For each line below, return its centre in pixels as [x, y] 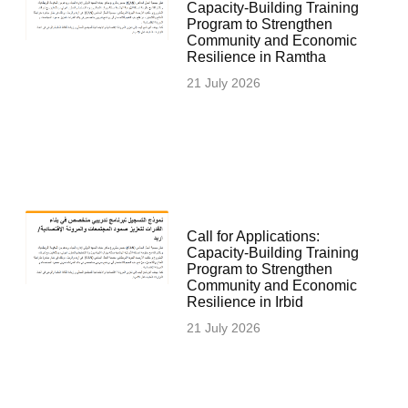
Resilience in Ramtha [256, 57]
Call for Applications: [253, 237]
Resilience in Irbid [245, 302]
